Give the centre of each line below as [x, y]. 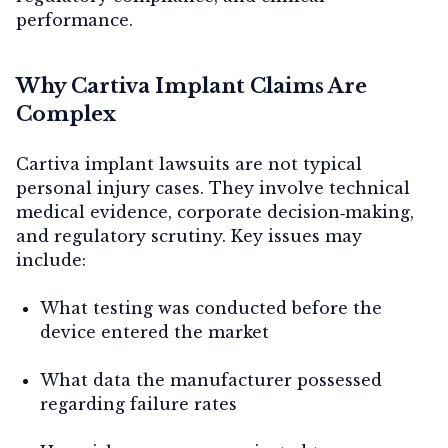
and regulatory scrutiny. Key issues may [189, 235]
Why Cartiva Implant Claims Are [191, 85]
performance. [74, 19]
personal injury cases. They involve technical [213, 187]
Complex [66, 113]
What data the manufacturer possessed [211, 379]
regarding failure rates [138, 403]
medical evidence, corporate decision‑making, [215, 211]
